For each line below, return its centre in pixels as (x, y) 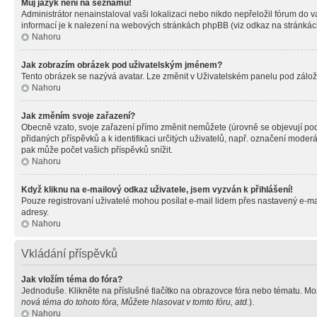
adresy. (35, 212)
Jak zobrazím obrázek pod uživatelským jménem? (122, 65)
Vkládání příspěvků (69, 254)
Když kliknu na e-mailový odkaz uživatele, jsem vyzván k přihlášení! (157, 190)
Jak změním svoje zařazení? (78, 116)
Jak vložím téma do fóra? (72, 279)
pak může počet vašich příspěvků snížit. (97, 150)
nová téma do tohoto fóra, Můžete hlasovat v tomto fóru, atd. (135, 302)
